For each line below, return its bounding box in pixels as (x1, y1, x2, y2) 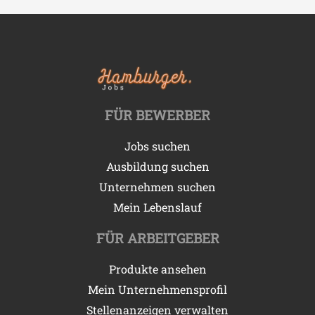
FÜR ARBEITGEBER (96, 229, 219, 247)
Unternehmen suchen (99, 179, 216, 194)
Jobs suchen (124, 138, 191, 153)
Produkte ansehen (108, 261, 207, 276)
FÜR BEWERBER (105, 105, 210, 124)
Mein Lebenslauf (113, 199, 202, 214)
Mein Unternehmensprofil (88, 281, 227, 297)
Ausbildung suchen (105, 158, 210, 174)
